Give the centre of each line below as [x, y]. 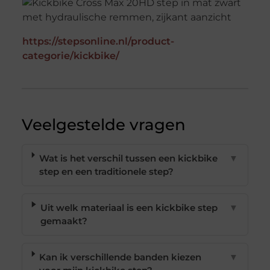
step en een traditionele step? [106, 172]
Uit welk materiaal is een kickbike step [129, 208]
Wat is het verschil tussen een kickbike [128, 159]
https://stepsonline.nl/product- [98, 42]
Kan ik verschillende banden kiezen [121, 257]
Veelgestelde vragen [103, 125]
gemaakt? [64, 221]
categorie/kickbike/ [71, 56]
